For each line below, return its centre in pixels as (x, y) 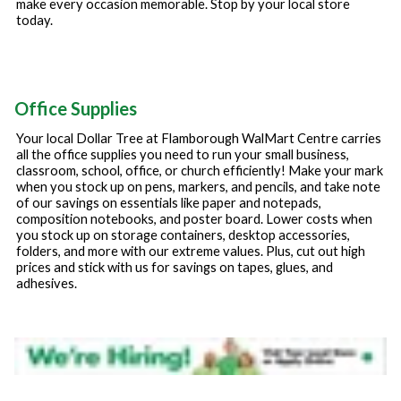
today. (34, 21)
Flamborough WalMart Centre (250, 139)
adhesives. (47, 284)
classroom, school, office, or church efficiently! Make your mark (200, 171)
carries (360, 139)
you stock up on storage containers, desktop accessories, (183, 235)
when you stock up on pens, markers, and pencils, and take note (198, 187)
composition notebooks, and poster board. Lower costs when (194, 219)
